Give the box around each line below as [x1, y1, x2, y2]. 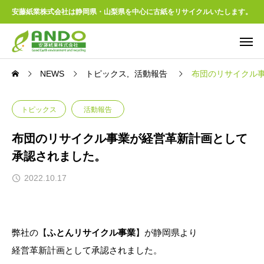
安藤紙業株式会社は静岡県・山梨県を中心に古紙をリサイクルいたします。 [12, 8, 252, 16]
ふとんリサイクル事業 [47, 227, 136, 237]
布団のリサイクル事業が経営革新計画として [12, 132, 247, 145]
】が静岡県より [136, 227, 197, 237]
